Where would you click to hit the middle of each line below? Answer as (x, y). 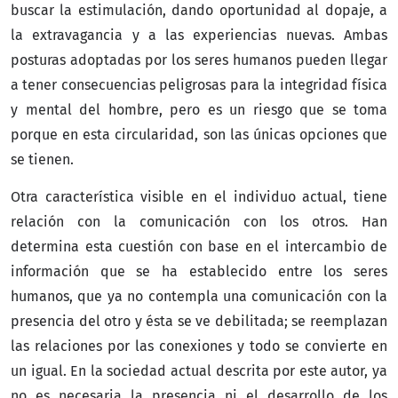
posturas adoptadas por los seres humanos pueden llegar (199, 60)
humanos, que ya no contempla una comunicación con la (199, 296)
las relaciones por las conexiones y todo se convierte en (199, 346)
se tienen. (42, 159)
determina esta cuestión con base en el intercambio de (199, 246)
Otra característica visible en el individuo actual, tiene (199, 196)
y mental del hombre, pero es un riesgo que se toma (199, 109)
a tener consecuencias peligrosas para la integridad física (199, 84)
